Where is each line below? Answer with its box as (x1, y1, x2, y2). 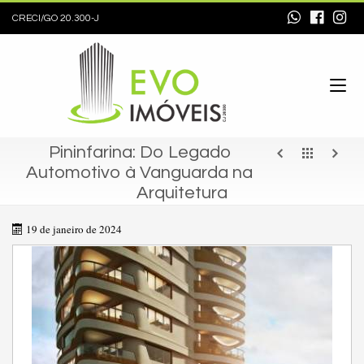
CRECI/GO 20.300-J (12, 13, 99, 24)
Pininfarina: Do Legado (48, 143, 231, 162)
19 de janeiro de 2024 (26, 222, 122, 236)
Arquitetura (136, 184, 227, 202)
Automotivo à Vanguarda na (26, 163, 253, 182)
